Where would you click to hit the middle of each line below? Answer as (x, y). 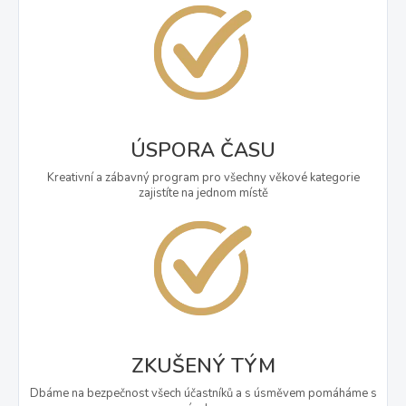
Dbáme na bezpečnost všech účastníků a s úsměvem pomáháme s (203, 393)
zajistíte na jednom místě (203, 193)
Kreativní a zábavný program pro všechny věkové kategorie (203, 177)
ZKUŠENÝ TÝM (203, 366)
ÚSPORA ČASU (203, 150)
